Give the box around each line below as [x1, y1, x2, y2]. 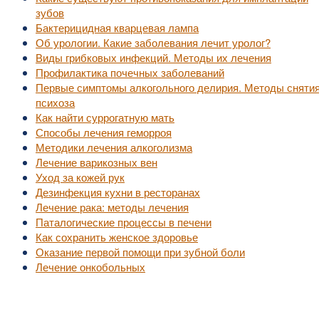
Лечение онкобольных [36, 259, 145, 274]
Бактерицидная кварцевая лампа [36, 20, 199, 35]
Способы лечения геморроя [36, 125, 172, 140]
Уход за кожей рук [36, 169, 125, 184]
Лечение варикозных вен [36, 155, 157, 169]
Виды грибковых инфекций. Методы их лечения [36, 50, 271, 65]
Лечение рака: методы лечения [36, 199, 189, 214]
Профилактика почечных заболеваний [36, 65, 224, 80]
